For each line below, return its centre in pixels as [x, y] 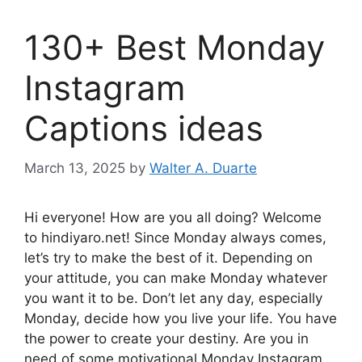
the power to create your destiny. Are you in [166, 338]
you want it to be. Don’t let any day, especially [173, 298]
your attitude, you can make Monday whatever [176, 278]
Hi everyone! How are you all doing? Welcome [173, 217]
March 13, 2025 [75, 168]
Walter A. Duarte [203, 168]
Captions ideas [144, 128]
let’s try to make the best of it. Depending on [168, 257]
